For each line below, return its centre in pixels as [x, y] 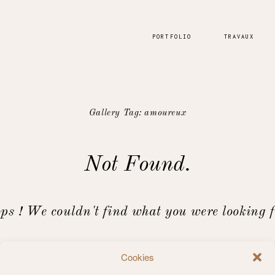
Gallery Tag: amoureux [137, 113]
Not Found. [137, 165]
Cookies [137, 257]
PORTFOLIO [172, 37]
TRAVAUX [239, 37]
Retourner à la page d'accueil [137, 249]
